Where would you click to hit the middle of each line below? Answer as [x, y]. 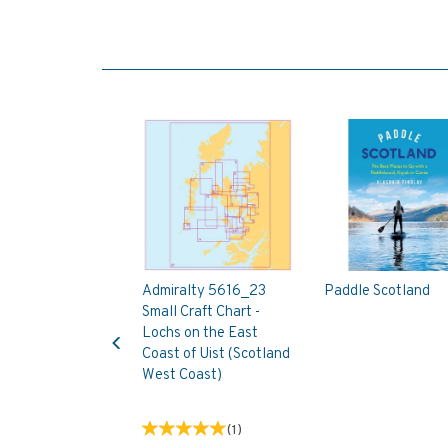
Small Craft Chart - [201, 312]
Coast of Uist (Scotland [216, 354]
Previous [143, 326]
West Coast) [182, 375]
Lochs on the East [200, 333]
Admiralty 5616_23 [204, 291]
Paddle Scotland [376, 291]
